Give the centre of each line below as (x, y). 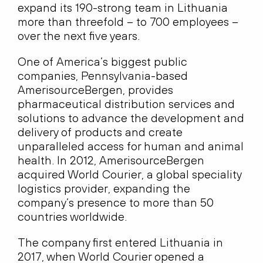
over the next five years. (79, 36)
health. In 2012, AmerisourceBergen (111, 160)
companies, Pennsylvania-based (103, 76)
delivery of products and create (100, 132)
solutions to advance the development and (131, 118)
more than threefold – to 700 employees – (128, 22)
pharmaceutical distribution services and (126, 104)
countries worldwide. (72, 217)
